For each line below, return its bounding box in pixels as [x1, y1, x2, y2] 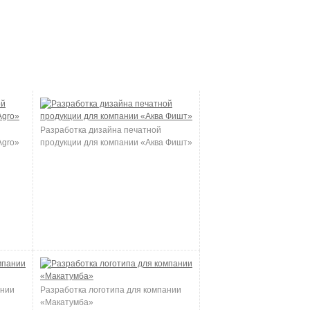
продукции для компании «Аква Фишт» [40, 138, 192, 147]
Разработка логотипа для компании [40, 285, 181, 295]
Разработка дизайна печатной [40, 125, 161, 135]
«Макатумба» [40, 298, 93, 307]
